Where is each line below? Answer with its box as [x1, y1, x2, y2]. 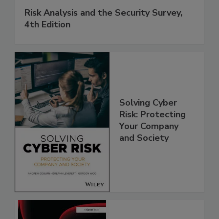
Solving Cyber [119, 96, 177, 109]
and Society [119, 131, 169, 144]
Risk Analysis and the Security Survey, [24, 7, 182, 19]
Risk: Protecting [119, 108, 186, 120]
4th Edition [24, 19, 70, 31]
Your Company [119, 120, 178, 132]
